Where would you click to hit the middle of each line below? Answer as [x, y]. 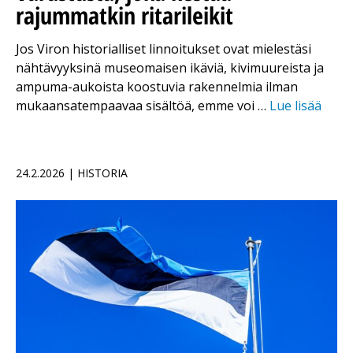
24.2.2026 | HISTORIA [72, 173]
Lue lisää [295, 106]
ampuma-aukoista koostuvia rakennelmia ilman [157, 87]
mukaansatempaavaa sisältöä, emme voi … [143, 106]
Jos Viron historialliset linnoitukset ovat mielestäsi [163, 49]
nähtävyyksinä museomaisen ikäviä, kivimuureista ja [170, 68]
